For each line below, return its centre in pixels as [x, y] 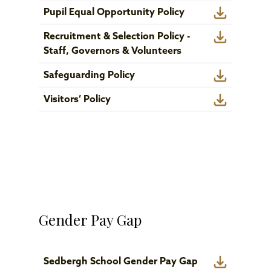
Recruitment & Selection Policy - [117, 37]
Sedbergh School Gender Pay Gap [121, 262]
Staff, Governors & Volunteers [113, 51]
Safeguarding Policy [89, 76]
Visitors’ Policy [77, 100]
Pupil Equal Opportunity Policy [114, 13]
